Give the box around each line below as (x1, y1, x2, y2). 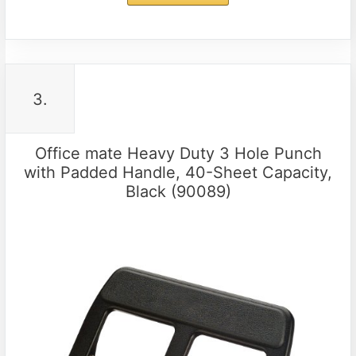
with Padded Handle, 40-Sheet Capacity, (24, 163, 332, 183)
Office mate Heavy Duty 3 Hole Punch (34, 144, 322, 164)
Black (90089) (125, 182, 231, 202)
